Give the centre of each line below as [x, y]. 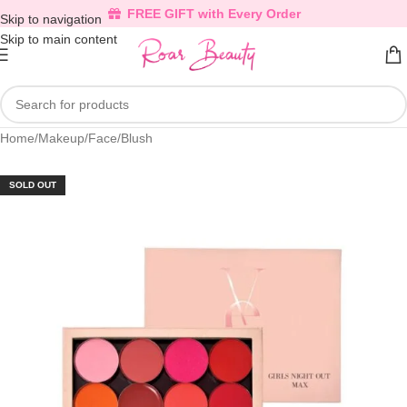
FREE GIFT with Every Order [213, 14]
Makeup [61, 138]
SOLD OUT [33, 185]
